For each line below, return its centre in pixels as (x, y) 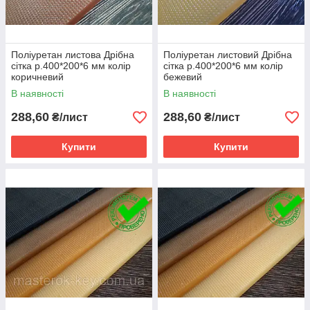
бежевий (183, 77)
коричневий (37, 77)
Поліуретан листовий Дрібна (228, 55)
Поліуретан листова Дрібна (73, 55)
